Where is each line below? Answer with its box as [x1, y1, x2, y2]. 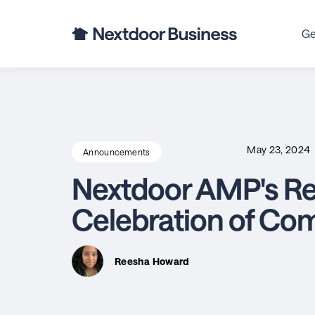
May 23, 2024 [247, 143, 313, 155]
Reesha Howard [115, 255, 190, 267]
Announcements [83, 147, 150, 157]
